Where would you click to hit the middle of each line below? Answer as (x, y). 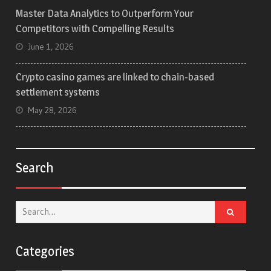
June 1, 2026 (51, 46)
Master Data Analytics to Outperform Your (105, 13)
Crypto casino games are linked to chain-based (115, 77)
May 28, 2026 (53, 110)
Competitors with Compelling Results (95, 28)
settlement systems (58, 92)
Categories (45, 251)
